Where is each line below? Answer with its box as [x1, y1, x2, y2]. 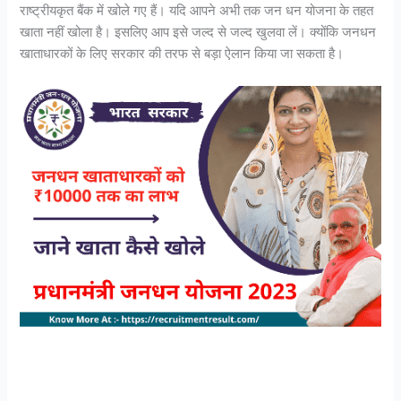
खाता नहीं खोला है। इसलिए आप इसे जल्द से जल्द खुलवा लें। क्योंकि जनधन [20, 24, 377, 41]
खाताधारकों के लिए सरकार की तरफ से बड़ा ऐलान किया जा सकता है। [20, 46, 345, 63]
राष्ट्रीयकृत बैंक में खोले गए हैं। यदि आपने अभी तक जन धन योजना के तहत [20, 3, 374, 20]
